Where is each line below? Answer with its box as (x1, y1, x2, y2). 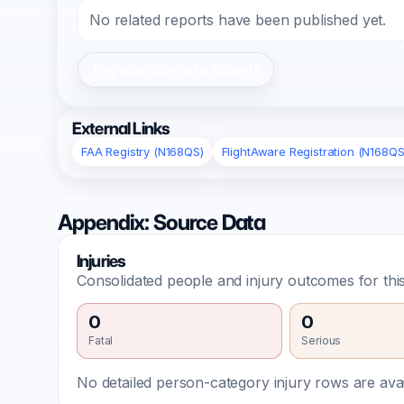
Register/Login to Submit (93, 62, 259, 78)
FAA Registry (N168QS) (81, 144, 204, 159)
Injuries (77, 251, 126, 271)
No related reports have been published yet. (89, 11, 387, 29)
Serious (301, 334, 342, 347)
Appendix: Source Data (58, 209, 266, 235)
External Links (72, 118, 170, 139)
